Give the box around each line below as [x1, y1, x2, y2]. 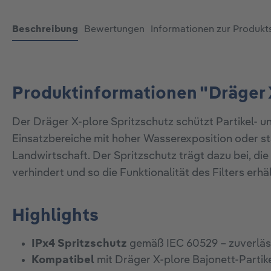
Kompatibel [31, 254, 94, 266]
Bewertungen [84, 24, 145, 34]
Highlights [12, 207, 99, 224]
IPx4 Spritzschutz [31, 238, 127, 249]
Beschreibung [12, 24, 78, 34]
